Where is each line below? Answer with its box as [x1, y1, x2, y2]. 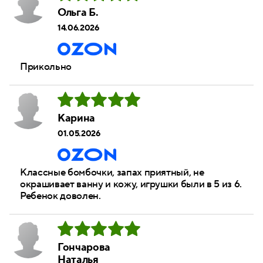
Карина [58, 112, 95, 126]
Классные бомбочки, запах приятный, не [20, 166, 204, 180]
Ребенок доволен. [20, 190, 101, 203]
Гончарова [58, 241, 110, 255]
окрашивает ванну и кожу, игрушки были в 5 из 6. [20, 178, 242, 191]
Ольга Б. [58, 5, 99, 19]
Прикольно [20, 60, 72, 74]
